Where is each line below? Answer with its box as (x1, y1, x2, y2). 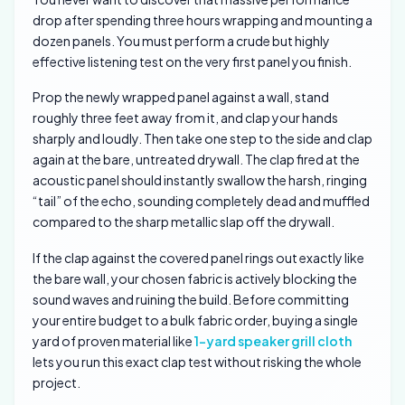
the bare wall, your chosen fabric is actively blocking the (33, 270, 357, 287)
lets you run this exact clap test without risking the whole (33, 353, 362, 371)
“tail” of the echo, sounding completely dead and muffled (33, 193, 370, 210)
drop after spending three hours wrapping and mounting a (33, 11, 372, 28)
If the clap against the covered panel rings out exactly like (33, 250, 364, 267)
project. (33, 374, 80, 391)
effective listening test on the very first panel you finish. (33, 52, 352, 70)
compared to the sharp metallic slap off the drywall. (33, 213, 334, 231)
